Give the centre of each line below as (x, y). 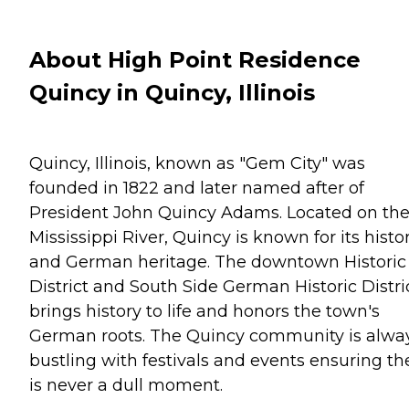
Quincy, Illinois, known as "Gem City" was (197, 163)
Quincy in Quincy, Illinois (172, 92)
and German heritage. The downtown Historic (218, 262)
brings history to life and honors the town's (204, 311)
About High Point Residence (195, 59)
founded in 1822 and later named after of (197, 188)
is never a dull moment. (126, 385)
